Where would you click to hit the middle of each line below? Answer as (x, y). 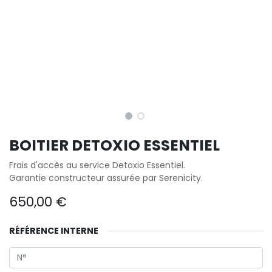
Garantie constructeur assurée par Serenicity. (106, 178)
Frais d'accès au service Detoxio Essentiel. (97, 165)
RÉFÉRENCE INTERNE (54, 230)
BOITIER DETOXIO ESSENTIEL (114, 145)
